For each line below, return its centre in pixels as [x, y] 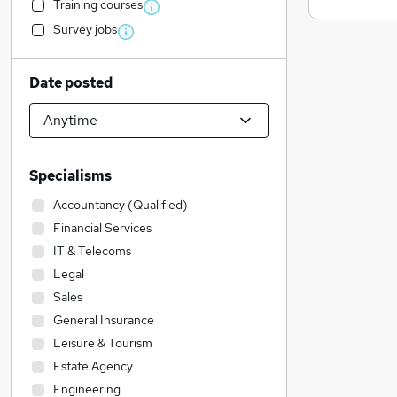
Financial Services [102, 228]
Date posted [71, 83]
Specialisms [70, 176]
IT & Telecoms [92, 251]
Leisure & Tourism [103, 343]
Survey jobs [85, 29]
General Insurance [104, 320]
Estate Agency [93, 366]
